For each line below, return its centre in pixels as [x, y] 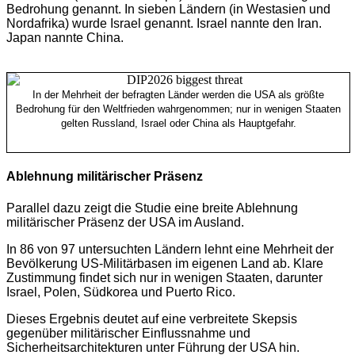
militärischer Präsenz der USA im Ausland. [125, 222]
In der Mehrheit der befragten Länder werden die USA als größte [178, 95]
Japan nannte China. [65, 38]
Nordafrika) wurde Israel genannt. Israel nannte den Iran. [164, 24]
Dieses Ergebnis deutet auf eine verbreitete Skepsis [152, 319]
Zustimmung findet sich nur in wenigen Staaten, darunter [164, 277]
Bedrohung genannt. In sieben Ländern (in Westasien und [168, 10]
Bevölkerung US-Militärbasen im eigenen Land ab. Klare [165, 263]
